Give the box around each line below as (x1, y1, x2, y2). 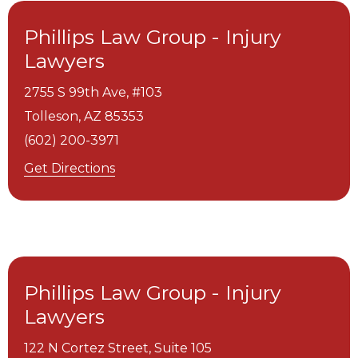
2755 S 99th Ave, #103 (24, 85, 162, 101)
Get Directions (24, 161, 115, 177)
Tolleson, (24, 109, 81, 125)
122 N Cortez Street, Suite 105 (24, 340, 212, 356)
